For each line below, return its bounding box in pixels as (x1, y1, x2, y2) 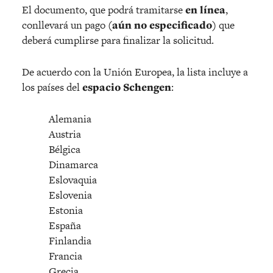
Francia (46, 248, 82, 263)
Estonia (46, 202, 83, 218)
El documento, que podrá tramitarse (22, 2, 183, 17)
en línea (183, 2, 225, 17)
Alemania (46, 111, 91, 126)
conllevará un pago (22, 17, 105, 32)
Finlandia (46, 233, 91, 248)
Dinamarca (46, 157, 98, 172)
